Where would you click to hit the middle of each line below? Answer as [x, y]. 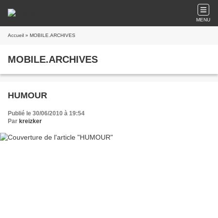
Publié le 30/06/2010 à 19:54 [46, 113]
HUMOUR [27, 95]
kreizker [30, 121]
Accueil [16, 35]
